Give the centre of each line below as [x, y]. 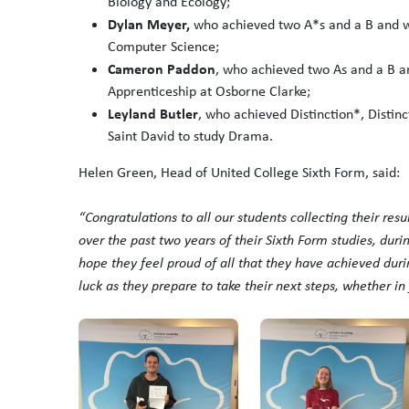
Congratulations [131, 216]
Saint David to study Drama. [190, 136]
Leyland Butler [153, 113]
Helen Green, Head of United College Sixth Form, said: [239, 172]
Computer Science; [163, 46]
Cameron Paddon [162, 68]
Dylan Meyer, [149, 24]
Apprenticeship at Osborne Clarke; [209, 91]
